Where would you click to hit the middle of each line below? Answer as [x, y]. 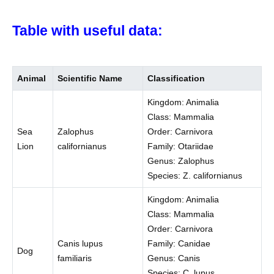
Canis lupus [80, 244]
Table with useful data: [87, 30]
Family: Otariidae [181, 146]
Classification [176, 79]
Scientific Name [90, 79]
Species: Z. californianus [195, 176]
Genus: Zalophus [181, 161]
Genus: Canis [174, 258]
